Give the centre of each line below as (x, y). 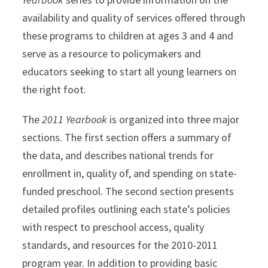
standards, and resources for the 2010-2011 (120, 245)
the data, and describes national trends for (118, 156)
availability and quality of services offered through (134, 18)
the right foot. (54, 90)
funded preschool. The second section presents (128, 191)
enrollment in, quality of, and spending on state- (130, 173)
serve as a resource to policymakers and (112, 54)
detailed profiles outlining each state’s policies (127, 209)
